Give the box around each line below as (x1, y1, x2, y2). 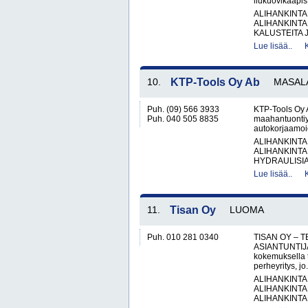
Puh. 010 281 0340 (147, 232, 219, 242)
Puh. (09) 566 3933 (147, 104, 219, 114)
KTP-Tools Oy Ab (170, 76, 260, 88)
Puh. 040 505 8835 (147, 114, 219, 124)
